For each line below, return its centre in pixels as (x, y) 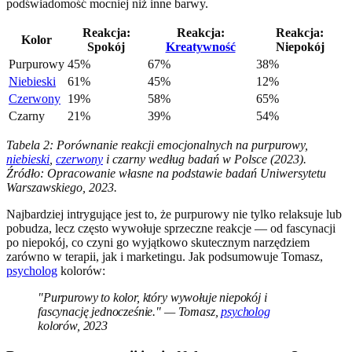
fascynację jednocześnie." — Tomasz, (130, 311)
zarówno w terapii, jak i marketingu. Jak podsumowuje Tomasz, (165, 256)
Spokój (106, 46)
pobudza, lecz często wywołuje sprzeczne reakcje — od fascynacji (171, 228)
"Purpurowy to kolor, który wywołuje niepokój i (152, 297)
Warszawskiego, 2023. (62, 187)
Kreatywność (200, 46)
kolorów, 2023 (73, 325)
